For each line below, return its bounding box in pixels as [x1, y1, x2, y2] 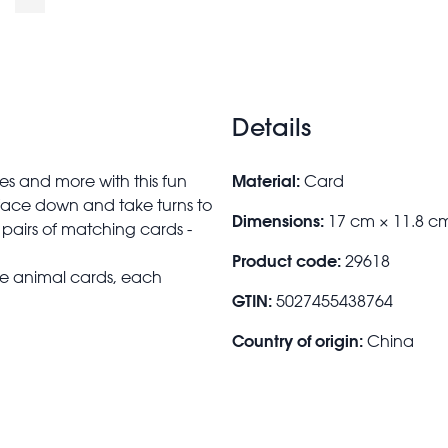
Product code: [232, 249, 341, 271]
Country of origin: [232, 329, 363, 351]
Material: [232, 169, 300, 191]
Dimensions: [232, 209, 324, 231]
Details [232, 111, 311, 142]
